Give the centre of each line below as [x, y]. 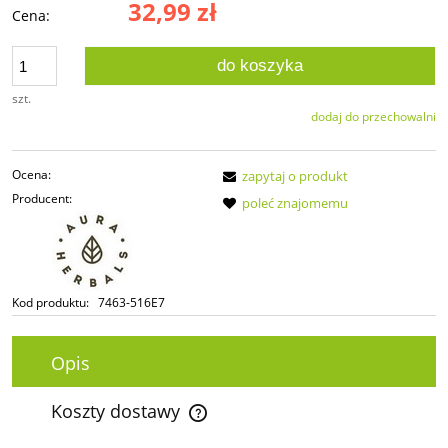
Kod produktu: [50, 303]
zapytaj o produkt [295, 176]
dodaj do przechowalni [373, 117]
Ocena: [31, 175]
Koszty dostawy [118, 410]
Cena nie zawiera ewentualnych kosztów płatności [180, 422]
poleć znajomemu [295, 203]
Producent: [42, 199]
